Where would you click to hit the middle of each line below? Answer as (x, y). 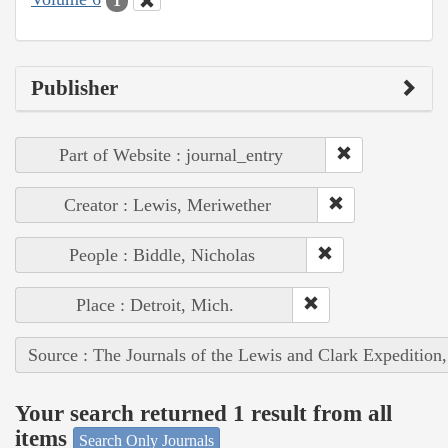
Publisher (74, 87)
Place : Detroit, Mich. (154, 304)
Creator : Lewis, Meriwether (167, 204)
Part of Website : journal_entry (171, 154)
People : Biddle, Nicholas (161, 254)
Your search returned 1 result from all (203, 414)
